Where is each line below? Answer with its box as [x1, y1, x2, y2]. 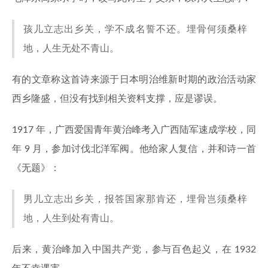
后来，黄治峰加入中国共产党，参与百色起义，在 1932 [12, 245, 256, 254]
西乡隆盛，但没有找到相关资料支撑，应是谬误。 [12, 94, 223, 103]
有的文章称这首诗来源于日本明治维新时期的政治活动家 [12, 75, 256, 84]
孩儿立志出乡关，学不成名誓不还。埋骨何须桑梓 [23, 25, 247, 34]
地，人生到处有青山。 [23, 214, 119, 223]
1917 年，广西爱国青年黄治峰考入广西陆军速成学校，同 [12, 125, 256, 135]
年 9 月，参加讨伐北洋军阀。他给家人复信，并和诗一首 [12, 144, 256, 154]
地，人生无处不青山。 [23, 44, 119, 53]
